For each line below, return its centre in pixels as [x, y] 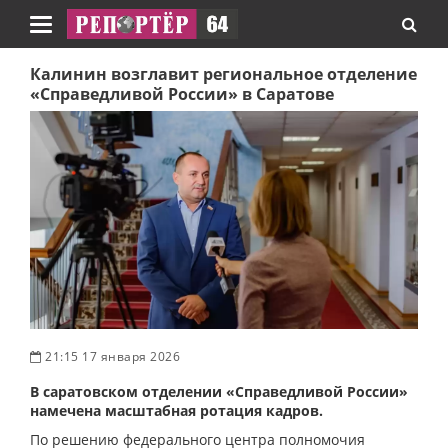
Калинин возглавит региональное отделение [223, 74]
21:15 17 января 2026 [110, 356]
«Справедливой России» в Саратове [182, 94]
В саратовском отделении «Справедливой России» [219, 391]
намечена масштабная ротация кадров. [176, 410]
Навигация [77, 33]
